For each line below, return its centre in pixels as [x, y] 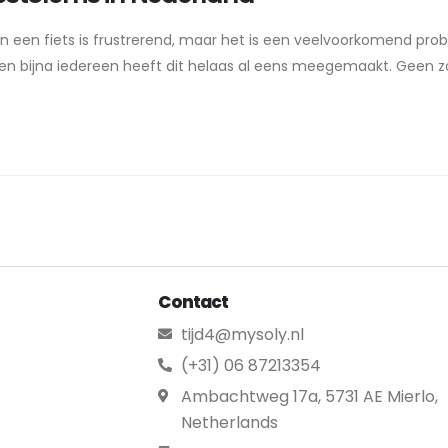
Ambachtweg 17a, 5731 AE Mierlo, [309, 397]
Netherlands [229, 423]
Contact [193, 302]
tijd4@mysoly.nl [242, 335]
